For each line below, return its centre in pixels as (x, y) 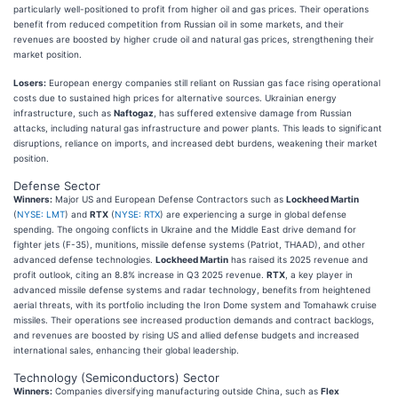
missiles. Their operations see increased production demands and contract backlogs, (194, 319)
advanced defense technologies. (84, 259)
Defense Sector (57, 185)
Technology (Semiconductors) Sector (116, 377)
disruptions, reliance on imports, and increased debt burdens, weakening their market (195, 143)
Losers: (30, 82)
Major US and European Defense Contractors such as (169, 199)
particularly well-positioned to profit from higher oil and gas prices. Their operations (191, 8)
